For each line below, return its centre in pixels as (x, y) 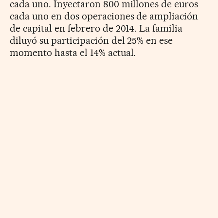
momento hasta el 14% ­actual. (73, 52)
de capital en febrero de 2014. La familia (96, 28)
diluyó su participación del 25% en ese (91, 40)
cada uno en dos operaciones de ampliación (104, 16)
